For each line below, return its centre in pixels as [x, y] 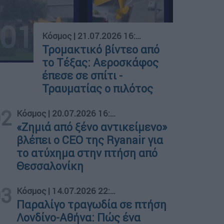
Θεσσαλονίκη [50, 166]
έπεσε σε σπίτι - [82, 75]
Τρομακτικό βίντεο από [101, 49]
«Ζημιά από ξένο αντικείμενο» [92, 127]
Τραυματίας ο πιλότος [98, 88]
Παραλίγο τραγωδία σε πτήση [92, 204]
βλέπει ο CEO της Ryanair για [90, 140]
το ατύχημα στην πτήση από [87, 153]
